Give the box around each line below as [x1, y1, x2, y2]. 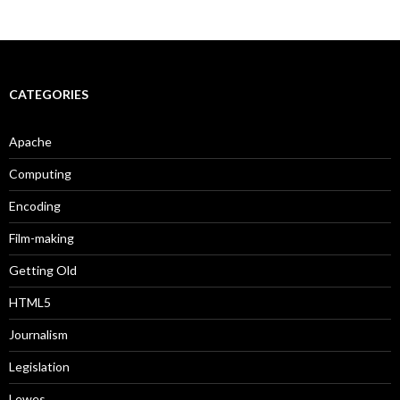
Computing [9, 165, 71, 181]
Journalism [9, 326, 68, 342]
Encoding [9, 197, 61, 213]
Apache [9, 133, 52, 149]
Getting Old [9, 262, 77, 278]
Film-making [9, 229, 74, 246]
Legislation [9, 358, 70, 374]
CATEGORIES [9, 86, 88, 102]
